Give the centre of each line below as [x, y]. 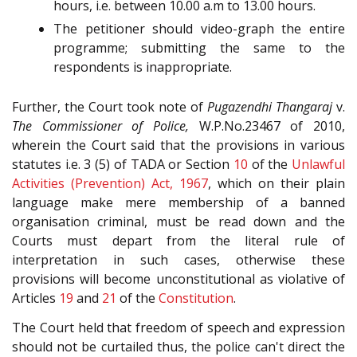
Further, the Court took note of [110, 107]
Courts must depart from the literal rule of [178, 241]
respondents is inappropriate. [143, 67]
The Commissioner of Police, [100, 126]
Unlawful [319, 165]
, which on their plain [277, 184]
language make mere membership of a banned [178, 203]
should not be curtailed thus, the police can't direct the [178, 346]
